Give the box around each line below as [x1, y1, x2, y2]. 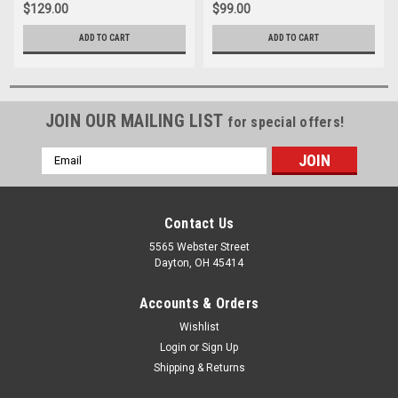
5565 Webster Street [148, 240, 250, 253]
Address [41, 166, 89, 181]
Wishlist [179, 320, 219, 333]
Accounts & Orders [139, 294, 259, 312]
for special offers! [227, 113, 345, 131]
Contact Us [163, 214, 235, 232]
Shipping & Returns [153, 361, 245, 374]
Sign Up [202, 340, 239, 354]
